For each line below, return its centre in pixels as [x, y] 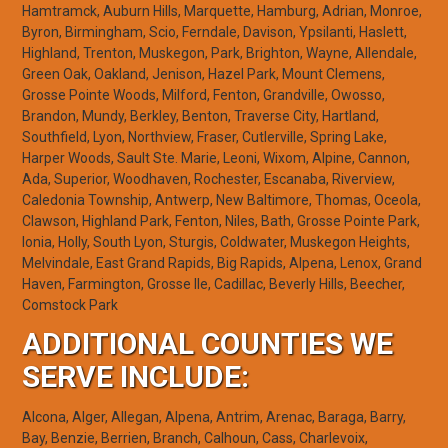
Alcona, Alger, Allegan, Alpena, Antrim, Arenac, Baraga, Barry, [213, 417]
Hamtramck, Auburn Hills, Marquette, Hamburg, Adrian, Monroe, [221, 10]
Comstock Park [69, 304]
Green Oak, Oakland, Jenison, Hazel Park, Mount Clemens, [203, 73]
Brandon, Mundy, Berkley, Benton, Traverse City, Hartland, [200, 115]
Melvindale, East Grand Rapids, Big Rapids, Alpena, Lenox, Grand [221, 262]
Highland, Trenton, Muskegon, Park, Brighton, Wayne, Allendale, [219, 52]
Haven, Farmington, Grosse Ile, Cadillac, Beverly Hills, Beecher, [213, 283]
